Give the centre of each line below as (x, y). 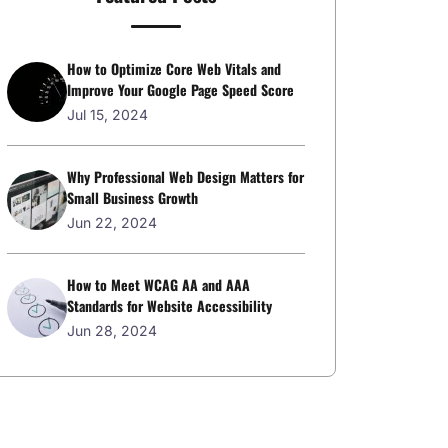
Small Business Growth (132, 197)
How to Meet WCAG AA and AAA (158, 284)
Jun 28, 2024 (112, 330)
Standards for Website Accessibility (169, 305)
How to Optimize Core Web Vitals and (174, 68)
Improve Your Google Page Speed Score (180, 89)
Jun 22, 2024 (112, 222)
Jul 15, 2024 (107, 114)
